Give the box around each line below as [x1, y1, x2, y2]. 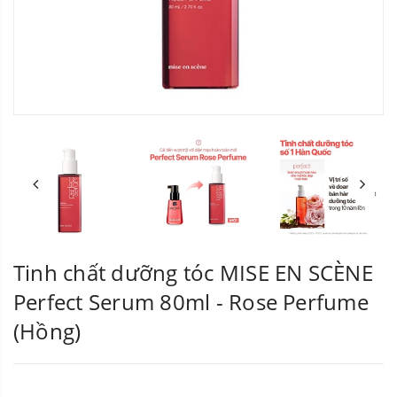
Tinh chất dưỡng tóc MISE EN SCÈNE [13, 258, 373, 288]
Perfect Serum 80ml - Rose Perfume [13, 287, 369, 317]
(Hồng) [13, 316, 82, 346]
